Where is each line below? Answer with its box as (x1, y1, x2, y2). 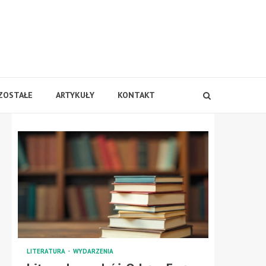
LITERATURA (27, 247, 67, 255)
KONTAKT (117, 90, 155, 100)
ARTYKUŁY (55, 90, 94, 100)
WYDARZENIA (73, 247, 113, 255)
